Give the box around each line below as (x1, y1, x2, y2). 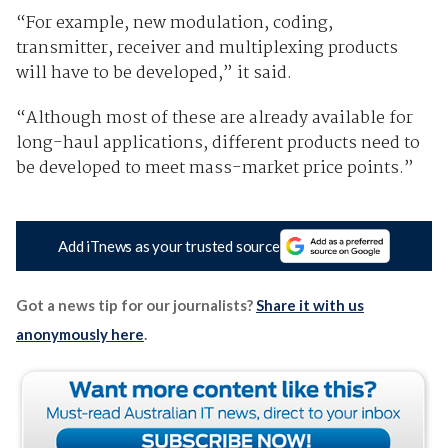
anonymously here (15, 325, 144, 344)
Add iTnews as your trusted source (58, 237, 280, 256)
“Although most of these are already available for (15, 104, 413, 132)
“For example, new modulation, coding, (15, 9, 333, 37)
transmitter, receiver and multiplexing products (15, 34, 398, 62)
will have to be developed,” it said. (15, 59, 292, 87)
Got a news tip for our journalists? (15, 296, 256, 315)
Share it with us (255, 296, 364, 315)
